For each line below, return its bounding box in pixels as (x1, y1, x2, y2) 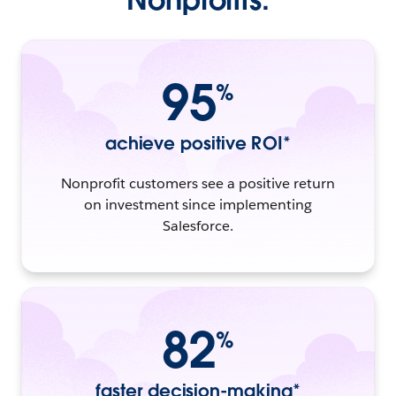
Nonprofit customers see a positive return (61, 173, 335, 193)
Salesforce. (163, 216, 233, 235)
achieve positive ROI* (104, 131, 292, 155)
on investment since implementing (83, 194, 313, 214)
